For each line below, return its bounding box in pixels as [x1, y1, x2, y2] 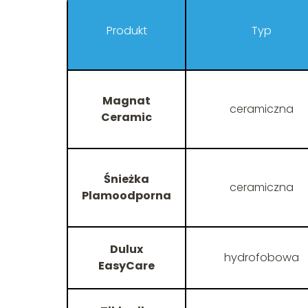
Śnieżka [104, 171, 149, 188]
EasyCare [98, 258, 155, 274]
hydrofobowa [223, 250, 299, 266]
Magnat [102, 93, 151, 109]
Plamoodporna [82, 188, 171, 204]
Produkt [106, 23, 147, 39]
